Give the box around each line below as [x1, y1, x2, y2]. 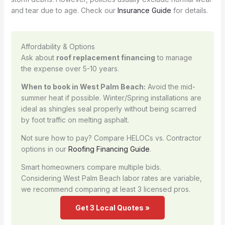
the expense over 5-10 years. [21, 64, 119, 73]
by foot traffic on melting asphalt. [21, 115, 129, 124]
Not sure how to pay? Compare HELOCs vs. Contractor [21, 133, 201, 142]
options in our [21, 144, 68, 153]
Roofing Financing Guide [68, 144, 150, 153]
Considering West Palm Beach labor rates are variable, [21, 173, 202, 182]
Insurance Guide [117, 6, 171, 15]
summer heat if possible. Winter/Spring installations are [21, 93, 201, 102]
